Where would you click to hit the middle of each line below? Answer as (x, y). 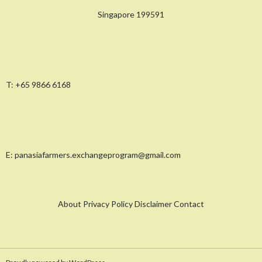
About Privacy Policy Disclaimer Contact (131, 204)
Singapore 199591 (131, 14)
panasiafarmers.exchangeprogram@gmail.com (98, 154)
